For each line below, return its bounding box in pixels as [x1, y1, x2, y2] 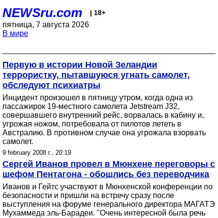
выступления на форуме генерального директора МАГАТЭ [2, 200, 215, 208]
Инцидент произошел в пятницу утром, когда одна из [2, 93, 193, 102]
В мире [2, 29, 28, 37]
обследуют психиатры [2, 80, 100, 90]
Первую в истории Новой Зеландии [2, 60, 157, 70]
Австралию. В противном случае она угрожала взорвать [2, 128, 206, 137]
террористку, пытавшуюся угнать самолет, [2, 70, 190, 80]
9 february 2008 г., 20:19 [2, 149, 71, 156]
